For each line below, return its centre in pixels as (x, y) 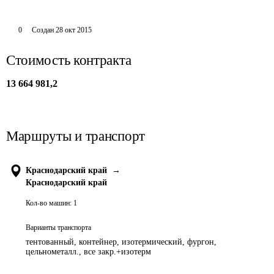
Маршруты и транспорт (76, 136)
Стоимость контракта (69, 60)
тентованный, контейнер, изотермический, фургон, (121, 242)
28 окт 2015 (73, 30)
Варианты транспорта (58, 228)
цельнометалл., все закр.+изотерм (88, 252)
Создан (43, 30)
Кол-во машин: (49, 203)
